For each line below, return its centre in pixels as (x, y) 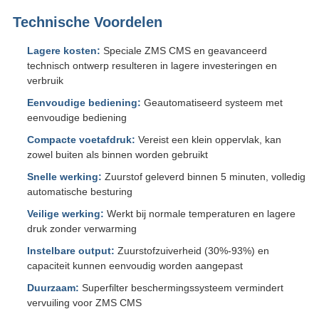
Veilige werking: (65, 214)
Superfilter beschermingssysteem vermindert (181, 288)
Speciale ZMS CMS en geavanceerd (183, 51)
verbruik (45, 81)
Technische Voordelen (87, 22)
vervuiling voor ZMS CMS (84, 303)
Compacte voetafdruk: (81, 140)
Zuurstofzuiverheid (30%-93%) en (192, 251)
